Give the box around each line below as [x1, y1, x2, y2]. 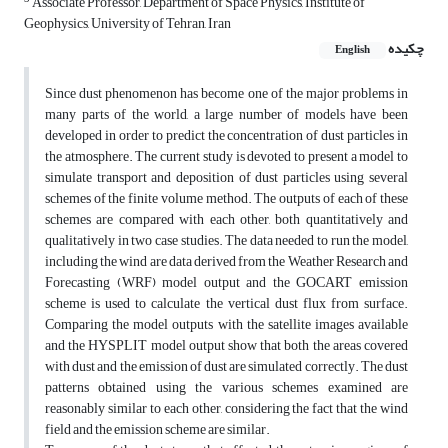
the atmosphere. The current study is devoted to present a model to [45, 143, 408, 171]
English [335, 40, 370, 61]
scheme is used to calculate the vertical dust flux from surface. [45, 290, 408, 318]
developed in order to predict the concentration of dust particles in [45, 122, 408, 150]
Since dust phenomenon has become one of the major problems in [45, 80, 408, 108]
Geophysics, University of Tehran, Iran [24, 10, 231, 38]
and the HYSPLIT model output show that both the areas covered [45, 332, 408, 360]
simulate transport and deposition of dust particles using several [45, 164, 408, 192]
